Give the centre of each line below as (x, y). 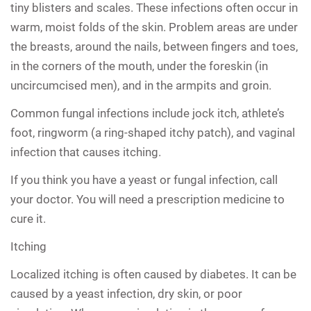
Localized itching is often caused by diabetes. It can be (153, 274)
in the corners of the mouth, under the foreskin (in (139, 66)
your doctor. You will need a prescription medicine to (148, 199)
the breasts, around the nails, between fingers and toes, (154, 46)
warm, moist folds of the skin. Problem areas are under (154, 27)
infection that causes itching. (86, 152)
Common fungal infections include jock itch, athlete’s (148, 113)
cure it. (28, 218)
